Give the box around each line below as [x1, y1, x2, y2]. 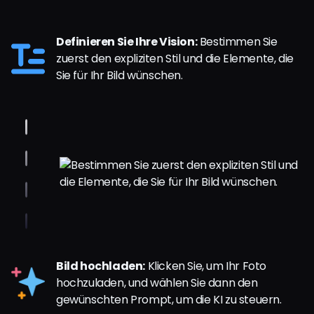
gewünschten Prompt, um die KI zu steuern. [56, 292, 282, 308]
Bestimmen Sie [197, 34, 278, 50]
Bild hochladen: [56, 258, 145, 274]
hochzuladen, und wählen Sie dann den [56, 275, 258, 291]
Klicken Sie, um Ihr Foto [145, 258, 267, 274]
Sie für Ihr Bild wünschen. [56, 67, 183, 83]
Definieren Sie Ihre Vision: [56, 34, 198, 50]
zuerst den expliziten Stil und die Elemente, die [56, 50, 294, 67]
